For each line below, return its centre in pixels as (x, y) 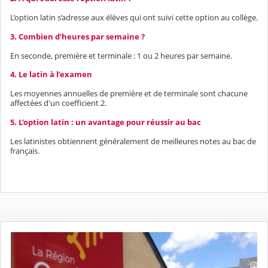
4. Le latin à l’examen (51, 74)
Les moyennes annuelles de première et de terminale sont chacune (130, 94)
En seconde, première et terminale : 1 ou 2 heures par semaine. (121, 55)
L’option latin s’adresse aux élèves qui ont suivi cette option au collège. (134, 17)
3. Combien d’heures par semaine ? (77, 36)
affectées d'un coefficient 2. (58, 103)
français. (25, 151)
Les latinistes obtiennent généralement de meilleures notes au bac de (133, 141)
